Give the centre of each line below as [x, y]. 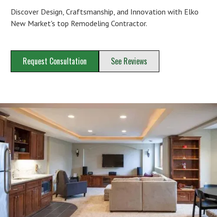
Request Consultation [55, 61]
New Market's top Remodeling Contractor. [79, 23]
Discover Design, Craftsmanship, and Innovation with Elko [105, 11]
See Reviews [129, 61]
